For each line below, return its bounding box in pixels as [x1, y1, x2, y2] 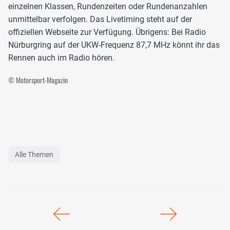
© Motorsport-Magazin [8, 74, 68, 86]
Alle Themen [15, 150, 53, 159]
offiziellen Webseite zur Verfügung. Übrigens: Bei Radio [8, 27, 206, 37]
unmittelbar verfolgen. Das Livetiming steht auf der [8, 14, 192, 25]
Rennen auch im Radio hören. [8, 53, 114, 63]
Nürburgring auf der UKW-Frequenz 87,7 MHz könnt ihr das [8, 40, 220, 50]
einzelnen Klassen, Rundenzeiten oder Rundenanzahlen [8, 2, 207, 12]
